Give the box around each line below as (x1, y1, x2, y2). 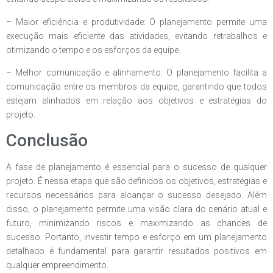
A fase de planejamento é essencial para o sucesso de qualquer (6, 162, 267, 172)
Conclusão (6, 130, 88, 151)
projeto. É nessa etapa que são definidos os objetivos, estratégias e (6, 176, 267, 186)
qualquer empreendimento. (6, 260, 108, 271)
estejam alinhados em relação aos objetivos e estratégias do (6, 96, 267, 106)
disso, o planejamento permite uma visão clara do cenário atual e (6, 204, 267, 214)
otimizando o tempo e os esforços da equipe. (6, 44, 180, 55)
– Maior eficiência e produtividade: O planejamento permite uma (6, 16, 267, 27)
